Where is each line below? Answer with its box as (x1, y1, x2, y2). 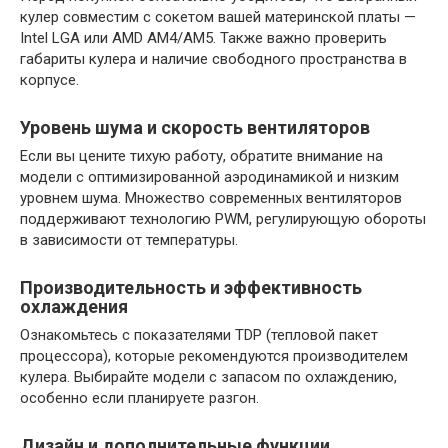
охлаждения (20, 295, 128, 317)
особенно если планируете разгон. (20, 388, 259, 407)
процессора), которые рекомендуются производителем (20, 346, 408, 365)
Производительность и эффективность (20, 276, 362, 298)
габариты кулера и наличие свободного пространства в (20, 49, 407, 68)
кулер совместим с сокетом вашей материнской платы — (20, 7, 416, 26)
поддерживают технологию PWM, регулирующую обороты (20, 209, 426, 228)
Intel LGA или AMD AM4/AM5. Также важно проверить (20, 28, 387, 47)
